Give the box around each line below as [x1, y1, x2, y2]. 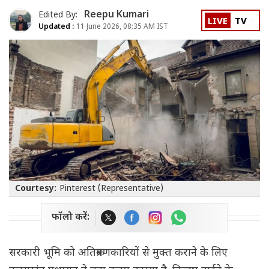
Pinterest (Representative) [59, 183, 163, 195]
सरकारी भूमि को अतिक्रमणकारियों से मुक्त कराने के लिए [9, 246, 228, 261]
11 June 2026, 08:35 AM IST [74, 22, 168, 32]
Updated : [38, 22, 74, 32]
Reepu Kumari [84, 8, 149, 22]
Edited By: [38, 9, 80, 21]
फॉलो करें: [52, 211, 89, 225]
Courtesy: [15, 183, 56, 195]
